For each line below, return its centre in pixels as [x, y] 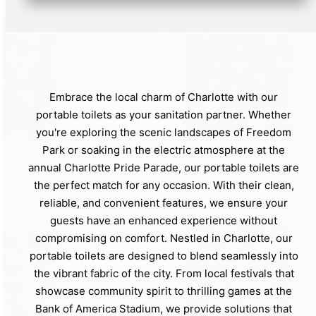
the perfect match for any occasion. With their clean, [164, 185]
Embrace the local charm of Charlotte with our [164, 97]
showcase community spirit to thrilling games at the [164, 291]
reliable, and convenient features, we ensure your [164, 202]
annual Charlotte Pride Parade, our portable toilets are [164, 167]
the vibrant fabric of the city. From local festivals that [164, 273]
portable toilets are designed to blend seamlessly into [164, 255]
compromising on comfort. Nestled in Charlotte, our [164, 238]
